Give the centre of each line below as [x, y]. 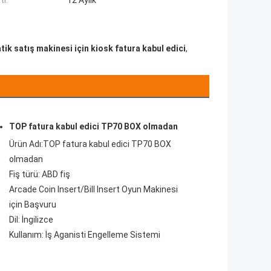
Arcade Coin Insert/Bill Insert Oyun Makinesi [93, 190]
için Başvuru [33, 205]
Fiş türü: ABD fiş [40, 175]
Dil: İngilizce [31, 220]
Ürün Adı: [26, 144]
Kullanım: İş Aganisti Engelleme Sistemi [85, 235]
